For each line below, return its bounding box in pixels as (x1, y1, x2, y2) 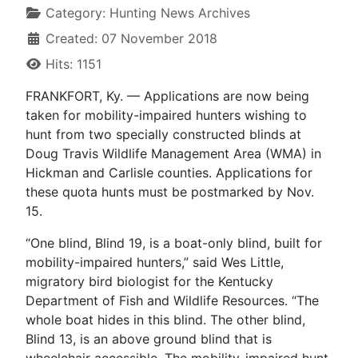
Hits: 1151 (46, 55, 101, 72)
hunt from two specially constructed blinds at (26, 125, 301, 142)
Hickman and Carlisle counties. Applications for (26, 164, 312, 181)
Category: (42, 4, 109, 21)
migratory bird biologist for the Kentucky (26, 272, 273, 289)
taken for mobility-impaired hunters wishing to (26, 106, 307, 123)
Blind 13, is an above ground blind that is (26, 330, 272, 347)
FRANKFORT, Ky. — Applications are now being (26, 87, 309, 104)
